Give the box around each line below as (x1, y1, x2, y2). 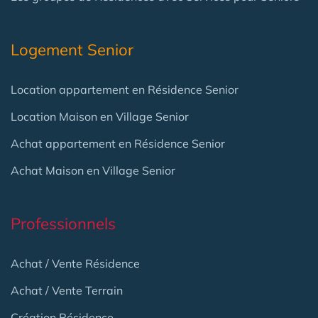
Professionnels (11, 214, 116, 234)
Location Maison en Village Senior (11, 109, 189, 124)
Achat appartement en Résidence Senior (11, 136, 225, 151)
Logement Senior (11, 40, 133, 60)
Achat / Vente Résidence (11, 256, 140, 271)
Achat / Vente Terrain (11, 283, 123, 298)
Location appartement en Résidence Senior (11, 82, 238, 97)
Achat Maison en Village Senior (11, 163, 175, 178)
